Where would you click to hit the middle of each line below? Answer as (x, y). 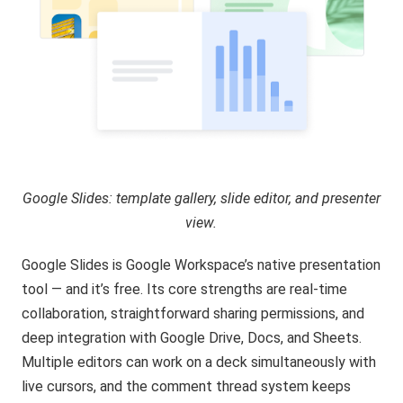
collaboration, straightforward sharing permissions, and (193, 314)
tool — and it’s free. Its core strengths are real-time (185, 290)
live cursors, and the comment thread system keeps (187, 387)
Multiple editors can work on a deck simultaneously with (199, 363)
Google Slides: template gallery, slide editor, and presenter (201, 199)
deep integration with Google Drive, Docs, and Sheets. (192, 338)
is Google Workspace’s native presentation (245, 265)
